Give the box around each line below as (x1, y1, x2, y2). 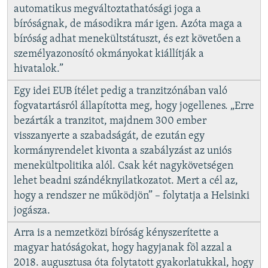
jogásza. (14, 205, 50, 217)
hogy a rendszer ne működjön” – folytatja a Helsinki (14, 190, 249, 202)
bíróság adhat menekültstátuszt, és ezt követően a (14, 33, 241, 45)
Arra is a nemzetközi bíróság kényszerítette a (14, 227, 219, 239)
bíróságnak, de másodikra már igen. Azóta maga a (14, 18, 242, 30)
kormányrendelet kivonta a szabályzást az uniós (14, 145, 232, 157)
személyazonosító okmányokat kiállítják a (14, 48, 204, 60)
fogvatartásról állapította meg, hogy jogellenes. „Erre (14, 100, 254, 112)
